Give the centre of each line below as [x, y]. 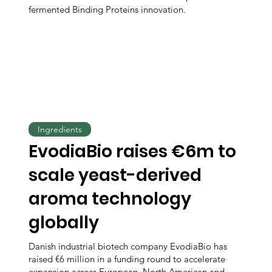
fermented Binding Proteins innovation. [107, 10]
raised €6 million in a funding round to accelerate [127, 259]
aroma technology [110, 199]
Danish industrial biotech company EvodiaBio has [128, 246]
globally [64, 222]
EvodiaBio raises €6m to [133, 151]
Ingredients [60, 129]
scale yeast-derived [115, 175]
